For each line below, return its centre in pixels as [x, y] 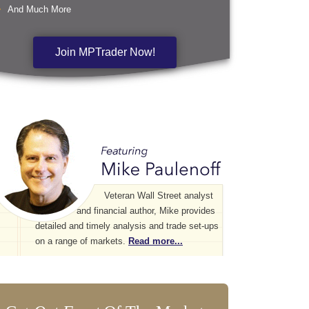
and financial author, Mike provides [146, 211]
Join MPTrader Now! [105, 52]
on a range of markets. [82, 241]
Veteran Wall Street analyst [159, 196]
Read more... [156, 241]
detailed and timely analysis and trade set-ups [127, 226]
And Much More [39, 9]
